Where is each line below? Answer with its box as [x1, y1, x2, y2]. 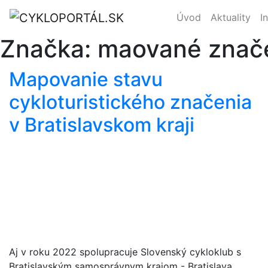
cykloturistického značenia [9, 90, 252, 114]
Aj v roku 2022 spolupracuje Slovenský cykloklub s [9, 245, 241, 258]
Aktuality [211, 11, 251, 23]
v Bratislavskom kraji [9, 112, 194, 136]
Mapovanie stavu [9, 67, 163, 91]
